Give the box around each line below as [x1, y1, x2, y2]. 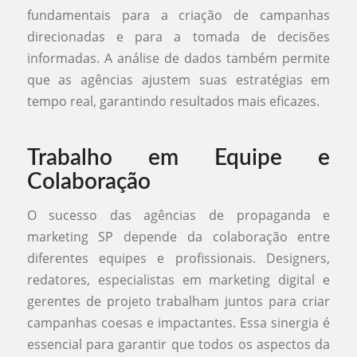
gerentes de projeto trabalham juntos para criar [26, 292, 331, 310]
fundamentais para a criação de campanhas [26, 6, 331, 25]
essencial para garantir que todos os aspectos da [26, 335, 331, 353]
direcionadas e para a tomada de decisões [26, 28, 331, 46]
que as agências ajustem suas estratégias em [26, 71, 331, 89]
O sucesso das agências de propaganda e [26, 206, 331, 224]
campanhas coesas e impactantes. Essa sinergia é [26, 313, 331, 331]
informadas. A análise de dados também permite [26, 49, 331, 68]
